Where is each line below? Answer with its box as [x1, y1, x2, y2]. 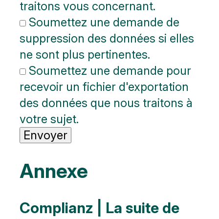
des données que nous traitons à [20, 95, 193, 110]
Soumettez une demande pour [26, 63, 191, 78]
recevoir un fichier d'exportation [20, 79, 189, 94]
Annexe [20, 158, 88, 183]
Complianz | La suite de [20, 199, 179, 217]
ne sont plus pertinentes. [20, 47, 150, 62]
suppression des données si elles [20, 31, 194, 45]
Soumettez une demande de [26, 15, 179, 29]
